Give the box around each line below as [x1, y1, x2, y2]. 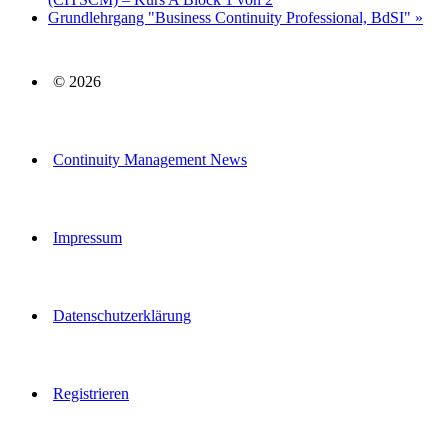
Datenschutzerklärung [53, 307, 191, 325]
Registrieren [53, 385, 129, 403]
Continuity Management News [53, 151, 247, 169]
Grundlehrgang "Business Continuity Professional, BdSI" [48, 9, 415, 27]
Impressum [53, 229, 122, 247]
